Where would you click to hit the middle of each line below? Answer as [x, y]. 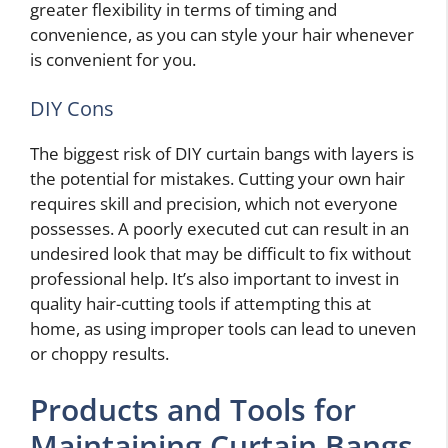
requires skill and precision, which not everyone [214, 204]
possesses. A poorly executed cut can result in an [219, 229]
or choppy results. [99, 354]
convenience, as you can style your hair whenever [222, 34]
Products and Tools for [193, 409]
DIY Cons [72, 109]
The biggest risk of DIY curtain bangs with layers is [222, 154]
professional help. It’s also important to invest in [214, 279]
